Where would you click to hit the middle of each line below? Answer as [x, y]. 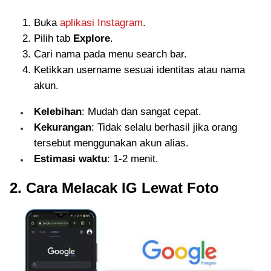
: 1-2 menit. [133, 158]
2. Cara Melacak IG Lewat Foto [114, 188]
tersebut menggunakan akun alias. [111, 143]
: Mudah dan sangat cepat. [142, 111]
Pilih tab [54, 38]
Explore [92, 38]
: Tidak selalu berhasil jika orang [164, 127]
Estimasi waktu [70, 158]
